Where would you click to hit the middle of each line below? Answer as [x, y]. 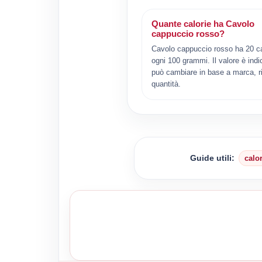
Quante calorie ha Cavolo [203, 23]
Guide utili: [213, 158]
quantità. [166, 84]
